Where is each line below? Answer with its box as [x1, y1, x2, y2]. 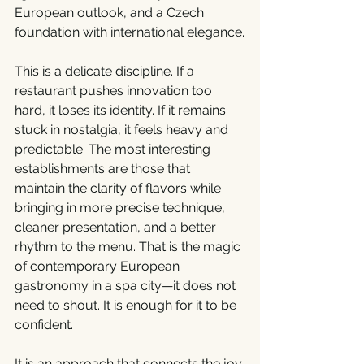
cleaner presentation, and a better [15, 219, 219, 235]
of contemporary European [15, 258, 183, 274]
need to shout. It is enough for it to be [15, 297, 240, 313]
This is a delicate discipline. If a [15, 63, 197, 79]
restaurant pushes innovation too [15, 83, 215, 98]
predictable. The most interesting [15, 141, 214, 157]
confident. [15, 317, 73, 332]
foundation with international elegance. [15, 24, 245, 40]
